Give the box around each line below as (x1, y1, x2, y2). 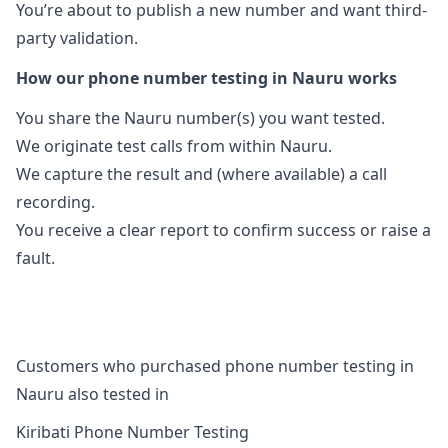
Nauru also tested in (16, 383, 169, 406)
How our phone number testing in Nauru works (16, 67, 397, 90)
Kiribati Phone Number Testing (16, 421, 249, 444)
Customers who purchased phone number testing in (16, 355, 414, 378)
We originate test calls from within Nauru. (16, 135, 332, 158)
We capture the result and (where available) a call (16, 163, 387, 186)
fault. (16, 247, 55, 270)
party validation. (16, 27, 138, 50)
